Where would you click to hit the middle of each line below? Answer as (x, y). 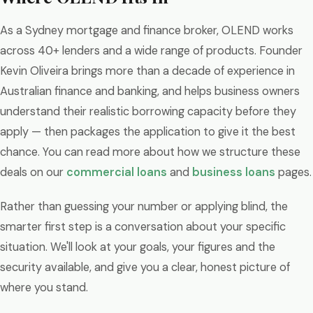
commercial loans (117, 172)
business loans (234, 172)
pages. (293, 172)
